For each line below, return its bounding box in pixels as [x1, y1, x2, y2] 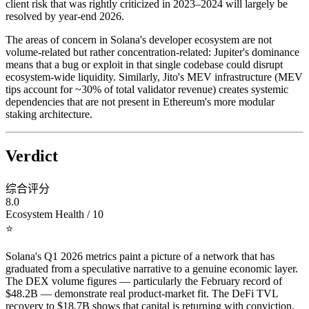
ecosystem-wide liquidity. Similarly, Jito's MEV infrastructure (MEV [6, 71, 303, 83]
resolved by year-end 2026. [6, 10, 124, 23]
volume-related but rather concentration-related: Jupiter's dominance [6, 46, 299, 59]
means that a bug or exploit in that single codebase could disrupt [6, 59, 283, 71]
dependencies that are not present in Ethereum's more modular [6, 96, 275, 108]
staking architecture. [6, 108, 92, 121]
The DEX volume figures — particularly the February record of [6, 275, 282, 287]
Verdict [6, 147, 58, 166]
